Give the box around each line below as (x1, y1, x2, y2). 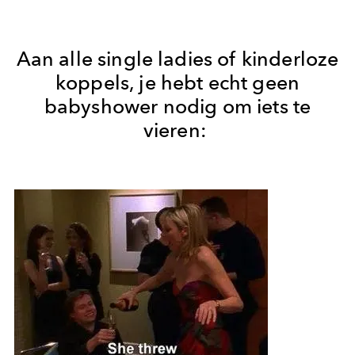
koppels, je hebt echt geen (55, 70, 300, 94)
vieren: (143, 117, 212, 142)
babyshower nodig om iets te (44, 94, 311, 118)
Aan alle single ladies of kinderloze (16, 46, 339, 71)
